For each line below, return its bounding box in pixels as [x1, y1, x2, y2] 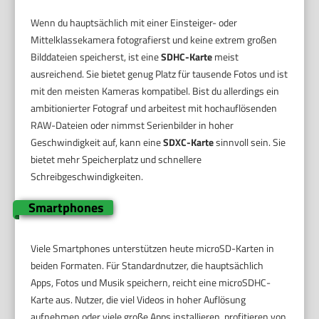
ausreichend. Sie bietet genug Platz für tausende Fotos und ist [31, 66, 288, 82]
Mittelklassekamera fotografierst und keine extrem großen [31, 32, 278, 48]
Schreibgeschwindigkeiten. [31, 169, 144, 184]
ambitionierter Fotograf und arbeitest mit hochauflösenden [31, 100, 278, 116]
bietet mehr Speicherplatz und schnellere [31, 152, 202, 167]
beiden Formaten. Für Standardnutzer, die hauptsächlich [31, 258, 264, 273]
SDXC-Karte [163, 135, 214, 150]
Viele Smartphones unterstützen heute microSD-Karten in [31, 241, 275, 256]
